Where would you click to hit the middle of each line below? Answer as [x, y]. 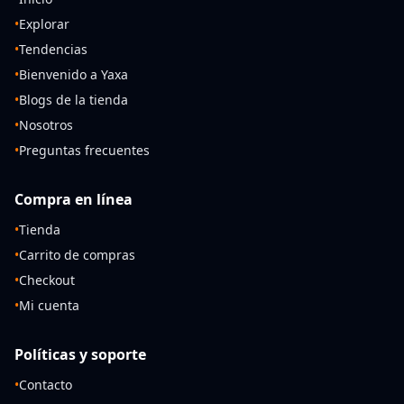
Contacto [46, 384]
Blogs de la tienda [73, 99]
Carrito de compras [77, 254]
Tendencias [53, 49]
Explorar [44, 23]
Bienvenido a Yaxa [73, 74]
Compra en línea [73, 199]
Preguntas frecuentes [84, 150]
